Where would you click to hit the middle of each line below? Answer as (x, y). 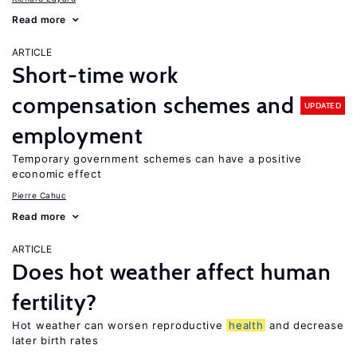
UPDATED (322, 105)
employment (78, 135)
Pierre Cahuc (39, 195)
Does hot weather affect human (172, 272)
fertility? (55, 302)
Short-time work (95, 75)
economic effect (57, 174)
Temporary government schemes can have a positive (157, 159)
